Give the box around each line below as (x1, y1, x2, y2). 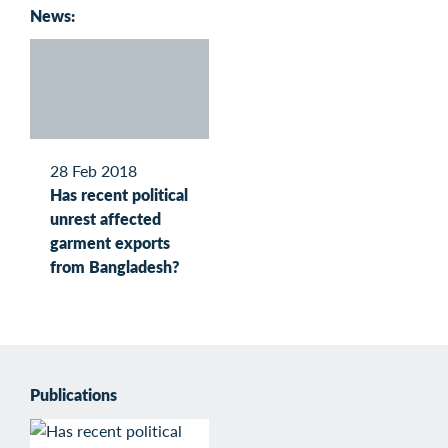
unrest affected (50, 206, 161, 230)
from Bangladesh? (50, 254, 180, 278)
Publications (30, 382, 117, 406)
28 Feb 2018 (50, 158, 137, 182)
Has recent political (50, 182, 188, 206)
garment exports (50, 230, 170, 254)
